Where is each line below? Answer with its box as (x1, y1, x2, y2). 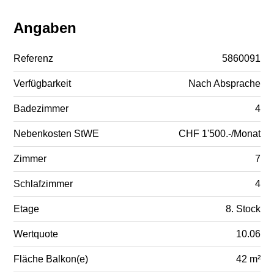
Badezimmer (13, 103, 69, 114)
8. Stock (225, 204, 261, 215)
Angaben (13, 20, 77, 37)
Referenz (13, 53, 54, 64)
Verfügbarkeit (13, 78, 72, 89)
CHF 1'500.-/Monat (178, 128, 261, 139)
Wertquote (13, 229, 59, 240)
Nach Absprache (188, 78, 261, 89)
